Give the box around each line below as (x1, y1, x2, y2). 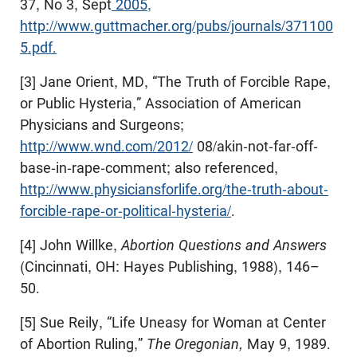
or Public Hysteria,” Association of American (20, 94, 301, 112)
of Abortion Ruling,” (20, 335, 147, 352)
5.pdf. (20, 38, 57, 56)
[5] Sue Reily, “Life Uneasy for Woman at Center (20, 313, 326, 331)
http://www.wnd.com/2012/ (20, 137, 193, 155)
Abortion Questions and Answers (121, 236, 327, 253)
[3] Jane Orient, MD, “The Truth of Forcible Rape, (20, 73, 331, 90)
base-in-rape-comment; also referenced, (20, 159, 278, 176)
